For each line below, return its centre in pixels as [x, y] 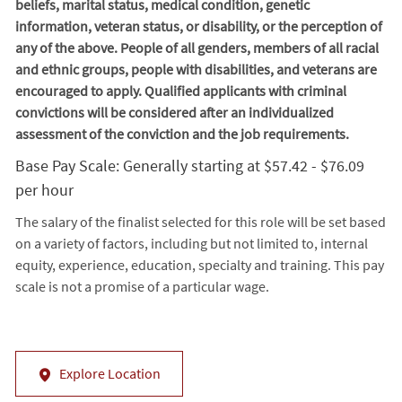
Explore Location [109, 373]
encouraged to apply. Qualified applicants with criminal [180, 90]
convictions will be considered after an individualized [174, 112]
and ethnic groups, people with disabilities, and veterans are [196, 69]
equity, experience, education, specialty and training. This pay [199, 264]
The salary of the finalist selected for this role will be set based [200, 221]
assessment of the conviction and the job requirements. [182, 133]
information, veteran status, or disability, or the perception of [198, 26]
